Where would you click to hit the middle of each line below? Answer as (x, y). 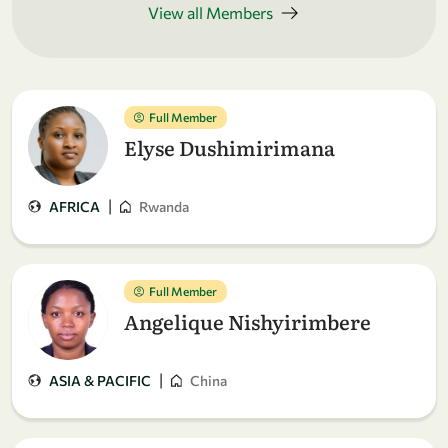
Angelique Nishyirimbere (247, 321)
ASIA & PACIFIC (100, 380)
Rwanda (164, 207)
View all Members (210, 13)
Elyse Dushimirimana (229, 147)
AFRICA (74, 206)
